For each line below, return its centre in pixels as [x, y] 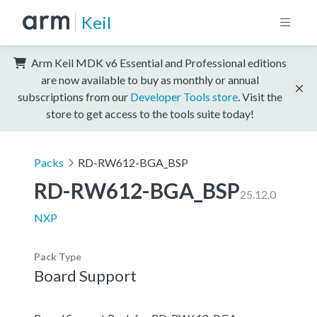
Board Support [85, 275]
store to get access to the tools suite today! [150, 113]
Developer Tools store [184, 96]
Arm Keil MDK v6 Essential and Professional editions [158, 62]
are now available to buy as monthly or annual [150, 79]
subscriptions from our [74, 96]
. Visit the [260, 96]
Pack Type [58, 256]
